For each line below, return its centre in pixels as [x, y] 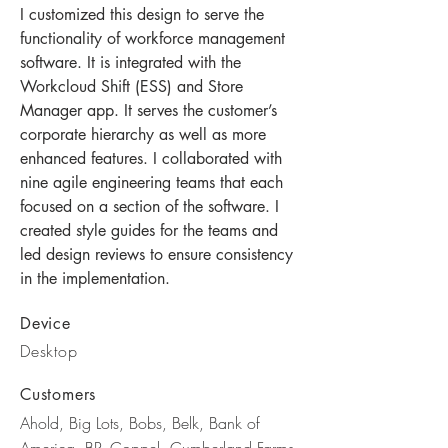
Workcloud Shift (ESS [93, 86]
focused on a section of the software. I [149, 206]
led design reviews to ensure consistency [156, 254]
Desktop [49, 351]
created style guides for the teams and [149, 230]
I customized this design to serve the [142, 14]
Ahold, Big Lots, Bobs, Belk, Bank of [140, 423]
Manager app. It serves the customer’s [148, 110]
